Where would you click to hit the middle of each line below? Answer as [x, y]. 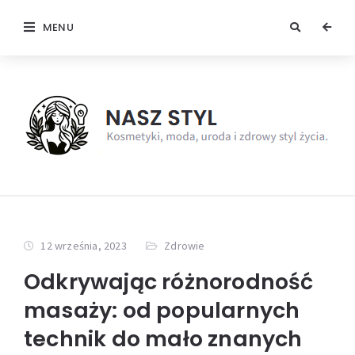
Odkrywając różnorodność [169, 282]
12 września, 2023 [84, 246]
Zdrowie [185, 246]
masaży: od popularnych [162, 310]
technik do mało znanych [163, 339]
